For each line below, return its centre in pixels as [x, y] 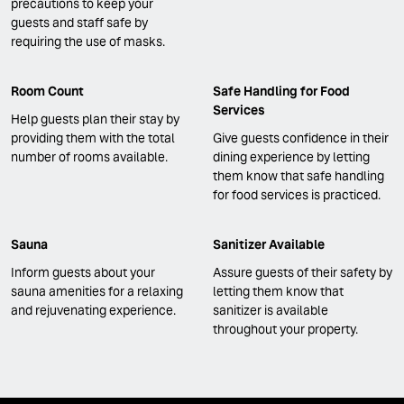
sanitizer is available [271, 311]
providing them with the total [93, 138]
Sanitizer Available [269, 245]
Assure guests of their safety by [303, 273]
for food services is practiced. [297, 194]
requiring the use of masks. [88, 41]
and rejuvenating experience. [93, 311]
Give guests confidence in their [301, 138]
